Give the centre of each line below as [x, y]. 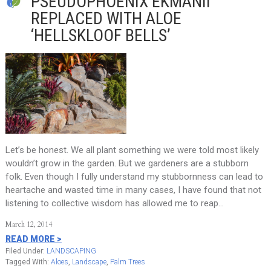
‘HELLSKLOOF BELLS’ [100, 35]
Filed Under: [26, 251]
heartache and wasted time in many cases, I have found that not [133, 190]
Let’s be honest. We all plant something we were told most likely [132, 150]
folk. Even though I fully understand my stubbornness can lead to [134, 177]
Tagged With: [28, 262]
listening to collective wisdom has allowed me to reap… [114, 203]
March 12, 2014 [28, 224]
